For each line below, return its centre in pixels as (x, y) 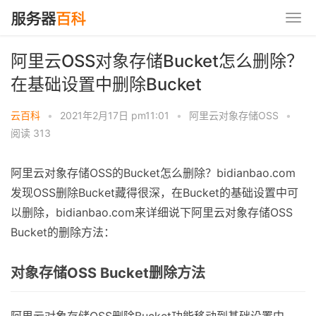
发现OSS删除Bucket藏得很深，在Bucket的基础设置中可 (154, 193)
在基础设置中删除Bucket (106, 84)
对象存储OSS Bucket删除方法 (108, 273)
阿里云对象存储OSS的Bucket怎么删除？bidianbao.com (153, 173)
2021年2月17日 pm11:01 (115, 115)
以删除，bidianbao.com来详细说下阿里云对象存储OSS (152, 212)
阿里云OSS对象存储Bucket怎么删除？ (157, 61)
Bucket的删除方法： (63, 232)
